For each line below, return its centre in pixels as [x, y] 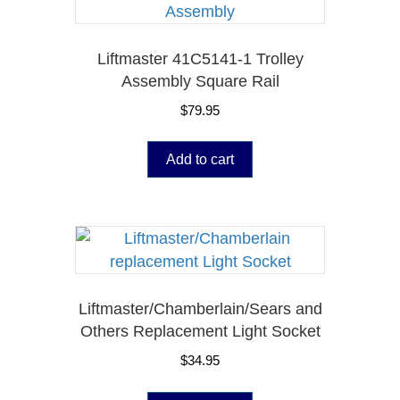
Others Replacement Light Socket [200, 332]
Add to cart [200, 160]
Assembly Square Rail [200, 81]
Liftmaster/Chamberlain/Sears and [200, 309]
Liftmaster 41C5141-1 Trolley [200, 58]
